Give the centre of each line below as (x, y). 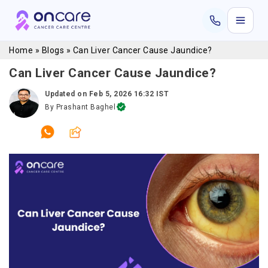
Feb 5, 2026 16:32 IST (129, 94)
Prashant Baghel (86, 107)
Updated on (67, 94)
